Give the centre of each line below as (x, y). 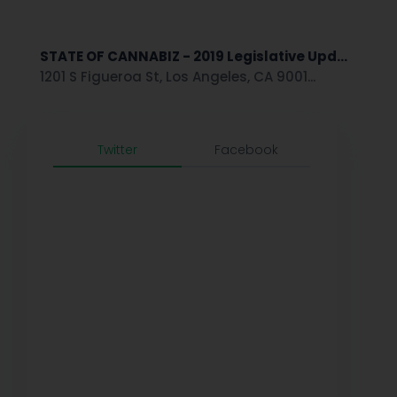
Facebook (246, 150)
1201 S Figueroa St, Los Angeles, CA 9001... (178, 77)
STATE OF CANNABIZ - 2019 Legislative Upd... (194, 57)
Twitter (117, 150)
